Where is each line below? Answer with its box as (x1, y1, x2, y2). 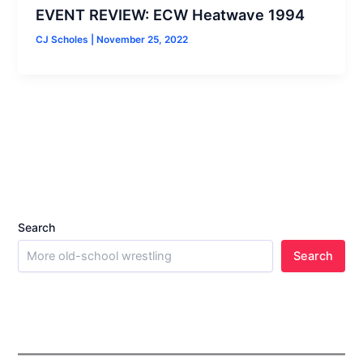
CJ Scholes (36, 34, 92, 46)
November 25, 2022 (96, 34, 189, 46)
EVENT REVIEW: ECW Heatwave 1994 (36, 6, 305, 24)
